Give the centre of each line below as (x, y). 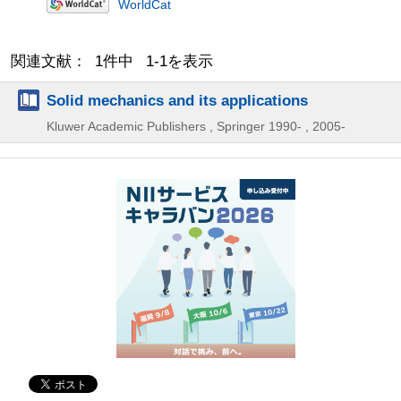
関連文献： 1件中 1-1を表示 (112, 61)
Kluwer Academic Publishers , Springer (156, 126)
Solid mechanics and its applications (177, 100)
